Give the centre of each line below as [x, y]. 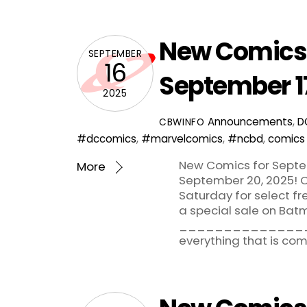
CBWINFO [182, 122]
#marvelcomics [182, 138]
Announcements [250, 121]
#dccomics [107, 138]
